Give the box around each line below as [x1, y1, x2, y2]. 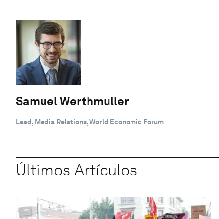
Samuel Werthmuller [16, 93, 129, 108]
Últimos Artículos [16, 160, 137, 180]
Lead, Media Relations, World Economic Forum [16, 117, 164, 126]
